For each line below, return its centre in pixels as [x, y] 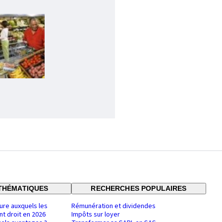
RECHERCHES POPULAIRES [139, 189]
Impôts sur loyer [96, 215]
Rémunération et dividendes [113, 206]
